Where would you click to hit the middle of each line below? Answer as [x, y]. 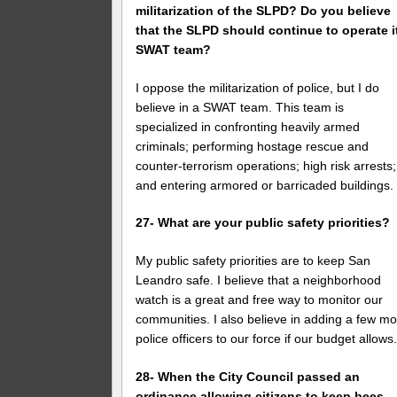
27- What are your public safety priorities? [263, 223]
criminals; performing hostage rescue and [253, 146]
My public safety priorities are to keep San [253, 261]
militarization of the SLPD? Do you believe [264, 10]
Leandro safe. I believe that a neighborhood [259, 280]
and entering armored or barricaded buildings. [265, 185]
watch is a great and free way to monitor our [260, 300]
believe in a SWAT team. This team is [240, 107]
